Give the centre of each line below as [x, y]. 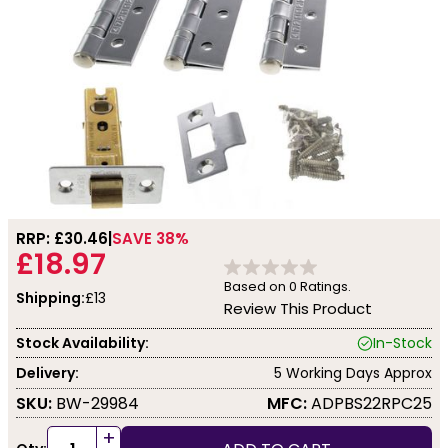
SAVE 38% [150, 238]
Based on [256, 286]
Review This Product [298, 308]
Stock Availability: [82, 342]
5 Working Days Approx [353, 372]
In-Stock [402, 342]
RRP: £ [40, 238]
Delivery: [47, 372]
